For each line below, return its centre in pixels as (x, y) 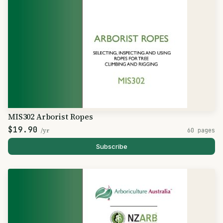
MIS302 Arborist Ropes (51, 117)
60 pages (201, 130)
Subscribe (111, 146)
